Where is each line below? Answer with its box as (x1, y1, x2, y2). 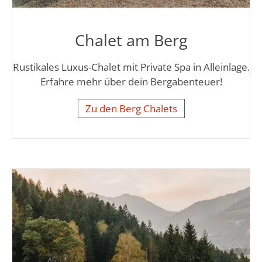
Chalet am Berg (74, 29, 188, 51)
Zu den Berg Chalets (85, 101, 177, 115)
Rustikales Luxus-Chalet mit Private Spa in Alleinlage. (12, 60, 250, 74)
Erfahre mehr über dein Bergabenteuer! (40, 74, 222, 88)
